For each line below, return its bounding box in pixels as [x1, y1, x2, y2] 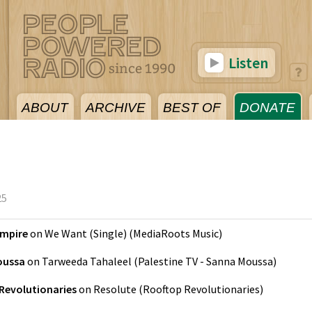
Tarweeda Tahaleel [42, 254, 132, 268]
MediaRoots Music [133, 226, 219, 240]
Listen [226, 53, 268, 72]
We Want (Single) [45, 226, 127, 240]
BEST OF [163, 100, 221, 115]
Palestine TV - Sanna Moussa [138, 254, 273, 268]
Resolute [93, 282, 136, 296]
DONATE [240, 100, 295, 115]
